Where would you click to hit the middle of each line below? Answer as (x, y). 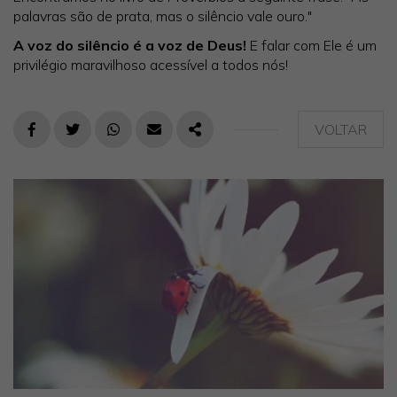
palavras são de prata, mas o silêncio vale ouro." (163, 16)
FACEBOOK (67, 138)
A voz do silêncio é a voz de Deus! (130, 45)
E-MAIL (176, 138)
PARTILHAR (231, 138)
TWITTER (101, 138)
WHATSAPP (153, 138)
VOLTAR (341, 129)
